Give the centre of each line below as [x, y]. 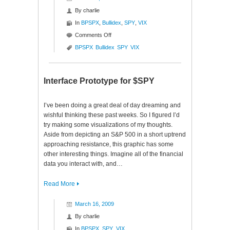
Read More [59, 184]
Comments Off [93, 35]
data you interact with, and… [83, 164]
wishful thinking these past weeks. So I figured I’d [112, 115]
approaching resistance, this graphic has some [109, 144]
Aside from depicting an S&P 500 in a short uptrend [115, 135]
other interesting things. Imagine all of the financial [113, 154]
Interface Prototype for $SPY [99, 81]
